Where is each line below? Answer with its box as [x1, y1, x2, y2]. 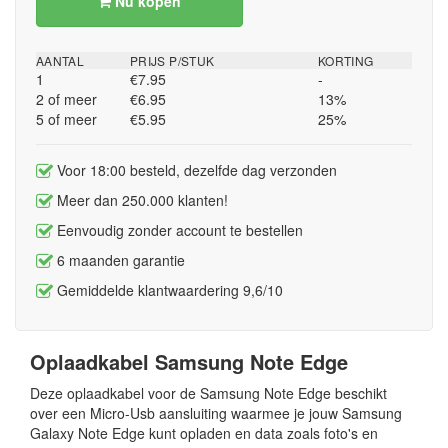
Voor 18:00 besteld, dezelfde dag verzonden [53, 160, 337, 180]
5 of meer [36, 109, 97, 129]
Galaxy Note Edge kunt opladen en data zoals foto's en [30, 423, 378, 443]
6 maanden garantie [53, 250, 185, 270]
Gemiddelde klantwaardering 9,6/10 [53, 280, 283, 300]
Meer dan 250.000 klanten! [53, 190, 228, 210]
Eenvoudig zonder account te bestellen [53, 220, 303, 240]
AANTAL [36, 52, 85, 69]
